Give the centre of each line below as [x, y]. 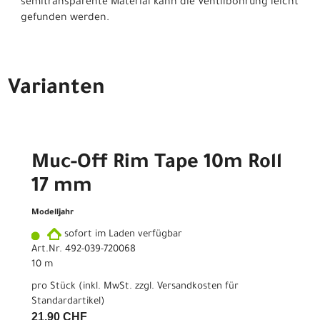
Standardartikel [66, 301]
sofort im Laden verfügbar [122, 234]
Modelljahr [52, 213]
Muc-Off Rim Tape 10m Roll [157, 164]
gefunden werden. [65, 18]
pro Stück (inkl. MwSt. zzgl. [94, 286]
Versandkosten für [198, 286]
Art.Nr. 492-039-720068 [84, 249]
